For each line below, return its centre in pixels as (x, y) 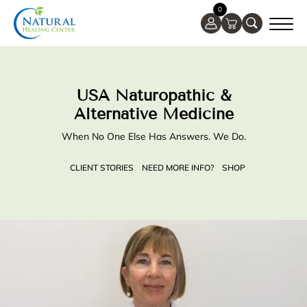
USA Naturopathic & (153, 96)
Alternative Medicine (153, 114)
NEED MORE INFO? (178, 168)
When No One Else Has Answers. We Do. (153, 136)
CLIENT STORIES (102, 168)
